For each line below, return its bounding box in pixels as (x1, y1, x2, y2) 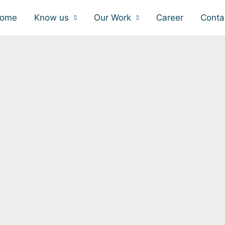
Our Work (94, 12, 131, 23)
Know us (34, 12, 69, 23)
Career (156, 12, 183, 23)
